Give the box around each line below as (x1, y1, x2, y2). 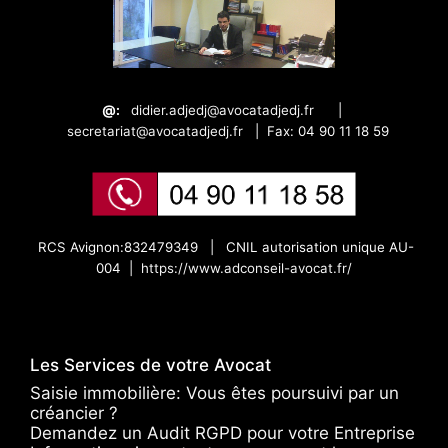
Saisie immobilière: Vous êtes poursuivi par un (30, 382, 399, 403)
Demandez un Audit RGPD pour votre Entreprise (30, 422, 415, 443)
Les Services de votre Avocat (30, 354, 271, 375)
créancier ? (30, 402, 118, 423)
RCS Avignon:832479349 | (34, 238, 226, 255)
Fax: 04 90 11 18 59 (267, 122, 389, 139)
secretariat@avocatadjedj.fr (67, 122, 243, 139)
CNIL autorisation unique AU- (226, 238, 414, 255)
